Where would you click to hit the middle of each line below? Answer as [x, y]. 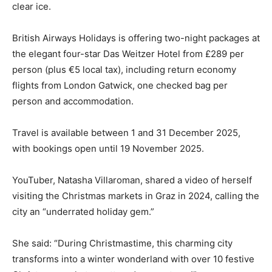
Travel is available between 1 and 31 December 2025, [126, 133]
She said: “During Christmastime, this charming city [122, 243]
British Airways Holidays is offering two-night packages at [136, 38]
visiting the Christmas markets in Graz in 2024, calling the [136, 196]
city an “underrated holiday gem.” [83, 212]
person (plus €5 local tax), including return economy [124, 70]
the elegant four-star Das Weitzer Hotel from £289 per [128, 54]
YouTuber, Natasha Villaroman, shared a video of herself [132, 180]
